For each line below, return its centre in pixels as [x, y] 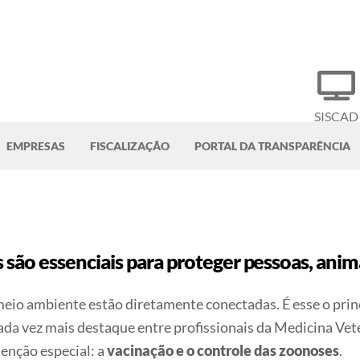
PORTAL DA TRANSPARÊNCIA [272, 145]
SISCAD [336, 117]
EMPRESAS [36, 145]
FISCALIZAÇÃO [130, 145]
